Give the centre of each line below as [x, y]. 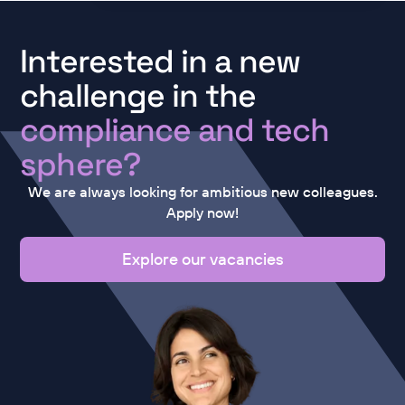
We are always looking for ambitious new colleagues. [202, 191]
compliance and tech [175, 129]
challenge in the [138, 95]
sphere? [80, 164]
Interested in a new [160, 61]
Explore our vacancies [202, 259]
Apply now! [202, 212]
